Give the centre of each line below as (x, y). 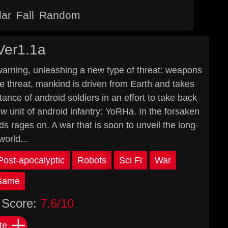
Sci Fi (130, 160)
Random (60, 15)
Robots (92, 160)
